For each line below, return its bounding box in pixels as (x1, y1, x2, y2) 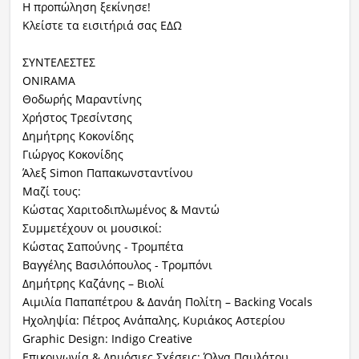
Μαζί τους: (22, 184, 81, 200)
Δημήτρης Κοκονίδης (22, 128, 134, 144)
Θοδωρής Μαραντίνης (22, 91, 142, 107)
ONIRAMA (22, 73, 75, 89)
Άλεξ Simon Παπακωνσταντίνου (22, 165, 193, 181)
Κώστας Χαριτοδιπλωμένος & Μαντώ (22, 202, 220, 218)
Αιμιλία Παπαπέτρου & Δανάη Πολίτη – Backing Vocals (22, 294, 313, 310)
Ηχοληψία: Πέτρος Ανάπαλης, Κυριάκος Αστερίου (22, 313, 285, 329)
